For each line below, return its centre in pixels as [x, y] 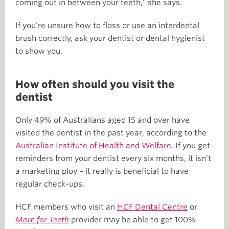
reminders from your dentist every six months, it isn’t [113, 158]
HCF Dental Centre [152, 207]
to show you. [39, 51]
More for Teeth [42, 220]
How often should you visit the [95, 84]
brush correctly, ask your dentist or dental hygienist [110, 38]
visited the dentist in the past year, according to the [111, 133]
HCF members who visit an [66, 207]
